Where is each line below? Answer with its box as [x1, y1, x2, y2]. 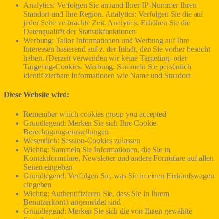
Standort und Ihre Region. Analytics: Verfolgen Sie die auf [23, 10, 203, 19]
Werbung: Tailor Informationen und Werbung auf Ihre [23, 36, 189, 45]
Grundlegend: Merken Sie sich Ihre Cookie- [23, 118, 159, 127]
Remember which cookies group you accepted [23, 109, 166, 118]
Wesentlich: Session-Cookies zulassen [23, 136, 140, 145]
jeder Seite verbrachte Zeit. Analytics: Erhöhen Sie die [23, 19, 190, 27]
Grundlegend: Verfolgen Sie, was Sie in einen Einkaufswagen [23, 171, 214, 180]
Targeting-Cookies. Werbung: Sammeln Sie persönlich [23, 63, 191, 71]
